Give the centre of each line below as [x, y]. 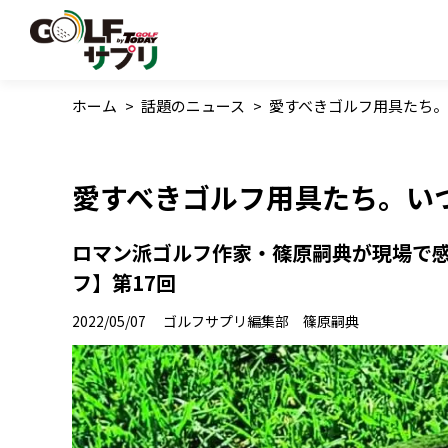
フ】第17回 [124, 283]
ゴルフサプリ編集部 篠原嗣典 [261, 321]
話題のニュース [193, 105]
